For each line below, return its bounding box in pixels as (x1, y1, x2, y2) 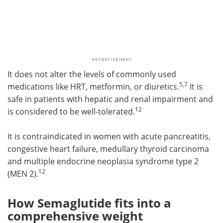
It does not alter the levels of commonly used (7, 68, 176, 80)
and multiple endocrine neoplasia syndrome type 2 (7, 155, 199, 167)
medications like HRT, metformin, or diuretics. (7, 81, 179, 92)
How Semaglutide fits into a (7, 194, 171, 211)
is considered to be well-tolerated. (7, 106, 135, 117)
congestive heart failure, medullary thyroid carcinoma (7, 143, 209, 154)
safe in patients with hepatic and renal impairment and (7, 93, 213, 105)
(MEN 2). (7, 168, 38, 179)
